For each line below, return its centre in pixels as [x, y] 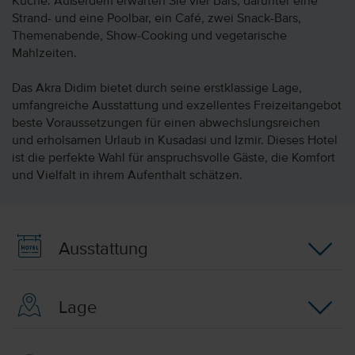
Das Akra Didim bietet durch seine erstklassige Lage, [157, 89]
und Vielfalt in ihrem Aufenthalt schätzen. [127, 176]
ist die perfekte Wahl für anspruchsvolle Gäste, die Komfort [174, 158]
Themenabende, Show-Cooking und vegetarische [149, 36]
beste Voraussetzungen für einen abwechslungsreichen [166, 124]
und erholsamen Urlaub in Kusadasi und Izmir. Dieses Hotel [175, 141]
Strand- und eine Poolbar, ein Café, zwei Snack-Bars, [157, 19]
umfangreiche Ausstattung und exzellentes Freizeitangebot [177, 106]
